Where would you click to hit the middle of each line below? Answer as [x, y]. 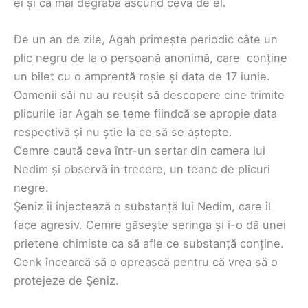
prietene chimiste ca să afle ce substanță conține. [149, 244]
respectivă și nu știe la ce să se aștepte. [123, 132]
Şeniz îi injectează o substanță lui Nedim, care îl [142, 207]
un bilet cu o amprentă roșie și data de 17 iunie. [142, 77]
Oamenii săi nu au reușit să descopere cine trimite [149, 95]
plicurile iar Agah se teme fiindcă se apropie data [145, 114]
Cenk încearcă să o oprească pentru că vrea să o [146, 262]
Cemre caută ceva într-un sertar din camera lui [140, 151]
